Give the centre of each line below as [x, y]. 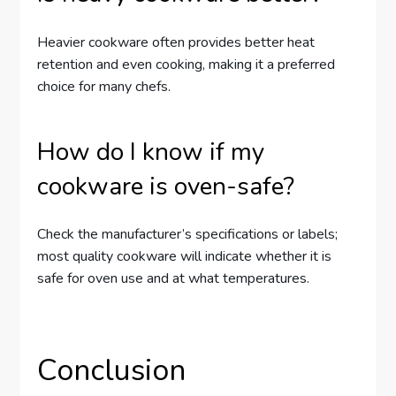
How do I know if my [151, 152]
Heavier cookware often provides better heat [176, 42]
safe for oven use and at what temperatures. [174, 279]
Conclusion [112, 371]
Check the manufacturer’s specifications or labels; [188, 235]
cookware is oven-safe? [166, 186]
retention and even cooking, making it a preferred [187, 64]
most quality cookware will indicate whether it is [185, 257]
